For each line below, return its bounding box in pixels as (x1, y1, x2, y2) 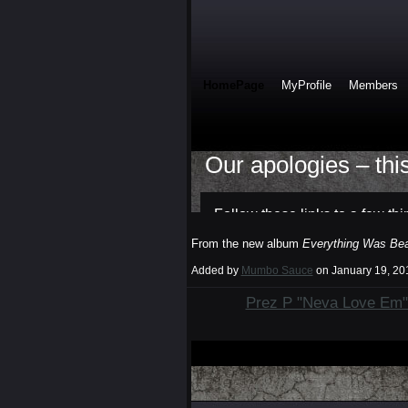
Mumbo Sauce (240, 264, 313, 278)
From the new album (190, 236, 302, 250)
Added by (190, 264, 241, 278)
